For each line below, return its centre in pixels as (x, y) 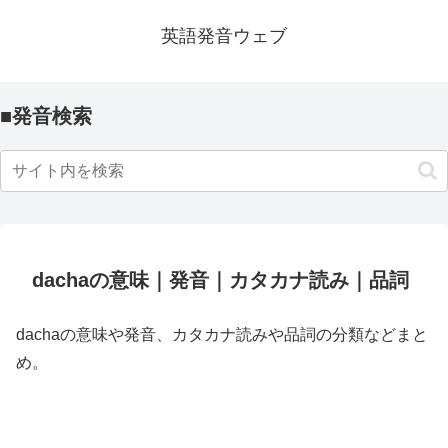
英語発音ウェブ (224, 36)
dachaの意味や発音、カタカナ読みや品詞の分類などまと (222, 334)
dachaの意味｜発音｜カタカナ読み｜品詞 (220, 280)
